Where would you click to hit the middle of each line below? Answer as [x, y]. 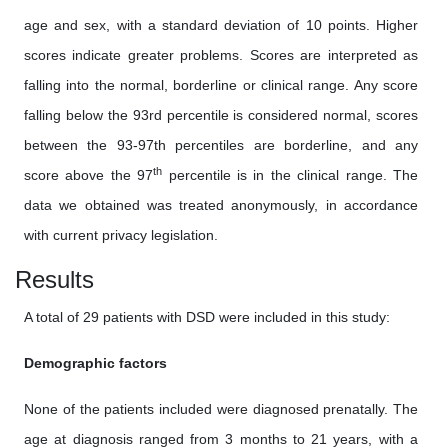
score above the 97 [89, 175]
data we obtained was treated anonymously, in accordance [221, 205]
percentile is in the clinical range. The [290, 175]
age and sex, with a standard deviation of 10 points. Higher [221, 25]
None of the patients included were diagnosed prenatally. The [221, 409]
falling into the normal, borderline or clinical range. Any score [221, 85]
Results [54, 279]
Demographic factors [95, 363]
